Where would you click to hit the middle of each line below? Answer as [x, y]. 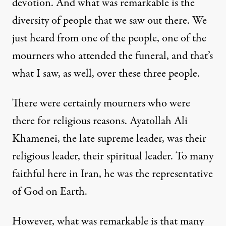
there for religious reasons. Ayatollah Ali [100, 121]
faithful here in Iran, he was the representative [112, 174]
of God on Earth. [50, 191]
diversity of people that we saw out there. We [109, 20]
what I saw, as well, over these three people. [106, 73]
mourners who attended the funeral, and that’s [112, 56]
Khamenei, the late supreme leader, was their [109, 138]
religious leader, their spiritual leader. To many [113, 156]
